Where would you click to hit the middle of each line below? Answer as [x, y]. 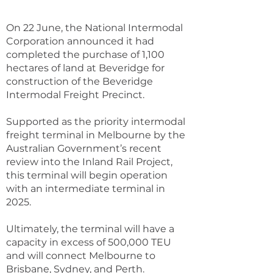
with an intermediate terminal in [86, 189]
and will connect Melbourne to [81, 256]
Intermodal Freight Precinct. [75, 95]
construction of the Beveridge [80, 81]
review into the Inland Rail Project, [89, 162]
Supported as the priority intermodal [96, 122]
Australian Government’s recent [84, 148]
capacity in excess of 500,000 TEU [89, 242]
